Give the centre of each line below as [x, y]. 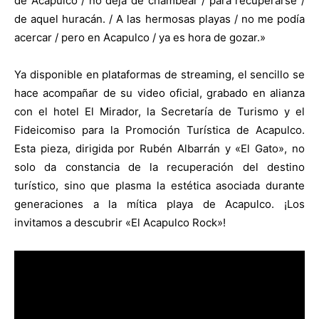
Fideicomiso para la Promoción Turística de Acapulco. [159, 130]
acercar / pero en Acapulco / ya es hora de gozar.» [140, 37]
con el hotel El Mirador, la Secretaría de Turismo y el [159, 111]
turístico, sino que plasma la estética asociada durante [159, 185]
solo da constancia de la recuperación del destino [159, 167]
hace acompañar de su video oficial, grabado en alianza [159, 93]
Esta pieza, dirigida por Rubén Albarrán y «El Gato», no [159, 148]
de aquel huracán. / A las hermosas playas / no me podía [159, 19]
